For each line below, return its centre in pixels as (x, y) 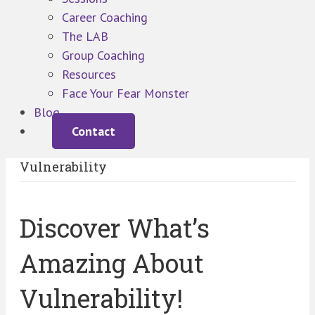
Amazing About (112, 263)
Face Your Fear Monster (126, 94)
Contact (94, 131)
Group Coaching (103, 56)
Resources (89, 75)
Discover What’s (115, 228)
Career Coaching (105, 18)
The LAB (85, 37)
